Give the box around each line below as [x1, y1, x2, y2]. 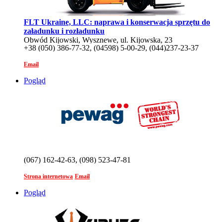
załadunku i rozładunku [24, 26, 105, 35]
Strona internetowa [24, 172, 73, 180]
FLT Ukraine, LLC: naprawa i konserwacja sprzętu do [24, 17, 210, 26]
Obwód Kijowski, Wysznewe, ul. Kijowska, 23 [24, 35, 172, 44]
